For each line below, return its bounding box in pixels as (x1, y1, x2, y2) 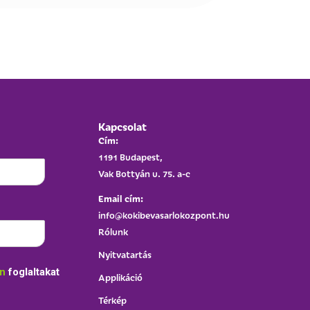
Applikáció (98, 271, 143, 284)
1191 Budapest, (98, 151, 163, 163)
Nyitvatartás (98, 248, 152, 261)
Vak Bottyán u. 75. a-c (98, 167, 191, 180)
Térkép (98, 294, 127, 307)
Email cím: (98, 192, 144, 205)
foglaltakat (8, 265, 60, 278)
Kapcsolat (98, 119, 147, 134)
